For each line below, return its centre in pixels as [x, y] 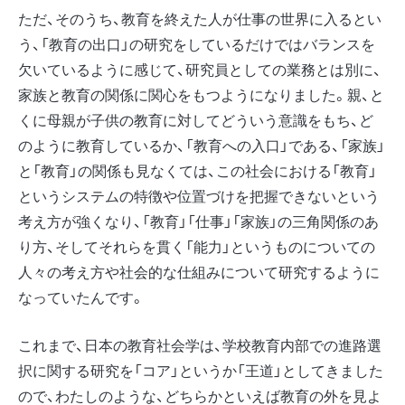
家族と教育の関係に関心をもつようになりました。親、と [201, 94]
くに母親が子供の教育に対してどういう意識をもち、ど [196, 119]
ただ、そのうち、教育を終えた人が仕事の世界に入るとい [200, 18]
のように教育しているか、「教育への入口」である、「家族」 [202, 145]
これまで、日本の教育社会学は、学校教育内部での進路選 [200, 344]
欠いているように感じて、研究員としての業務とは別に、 [200, 69]
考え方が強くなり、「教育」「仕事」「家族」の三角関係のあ [198, 221]
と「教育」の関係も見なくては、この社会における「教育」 [198, 170]
